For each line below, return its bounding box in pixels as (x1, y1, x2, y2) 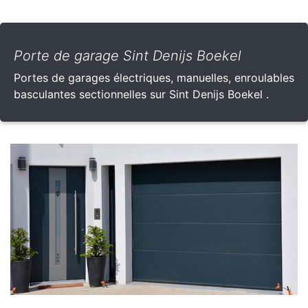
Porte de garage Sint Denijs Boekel (14, 47, 241, 65)
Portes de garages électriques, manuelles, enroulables (14, 71, 294, 85)
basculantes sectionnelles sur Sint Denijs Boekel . (14, 87, 269, 102)
